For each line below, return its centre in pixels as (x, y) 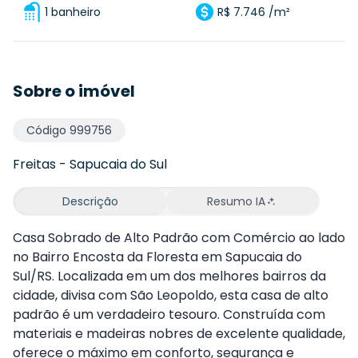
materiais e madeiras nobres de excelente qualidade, (179, 333)
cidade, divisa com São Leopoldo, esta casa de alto (171, 295)
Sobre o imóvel (74, 91)
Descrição (90, 201)
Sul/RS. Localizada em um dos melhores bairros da (169, 276)
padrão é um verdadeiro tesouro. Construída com (169, 314)
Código (48, 130)
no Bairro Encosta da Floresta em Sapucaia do (157, 257)
